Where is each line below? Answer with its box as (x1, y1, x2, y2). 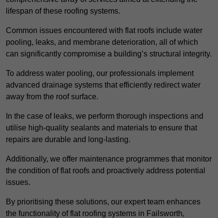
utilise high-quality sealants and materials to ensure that (6, 124, 197, 132)
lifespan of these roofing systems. (6, 7, 120, 16)
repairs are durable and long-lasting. (6, 135, 130, 144)
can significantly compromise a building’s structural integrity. (6, 50, 212, 58)
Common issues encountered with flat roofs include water (6, 26, 202, 35)
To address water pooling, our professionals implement (6, 69, 194, 78)
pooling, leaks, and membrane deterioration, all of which (6, 38, 198, 47)
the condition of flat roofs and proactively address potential (6, 166, 205, 175)
